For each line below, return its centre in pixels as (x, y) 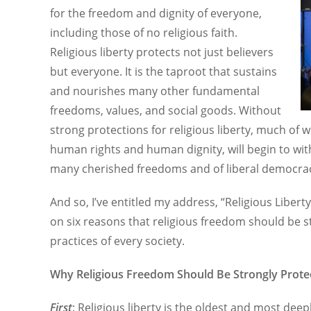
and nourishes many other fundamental (155, 91)
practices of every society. (117, 241)
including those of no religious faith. (144, 33)
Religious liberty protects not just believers (162, 52)
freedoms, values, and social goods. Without (166, 110)
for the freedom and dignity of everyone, (156, 13)
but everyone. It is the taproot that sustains (163, 72)
